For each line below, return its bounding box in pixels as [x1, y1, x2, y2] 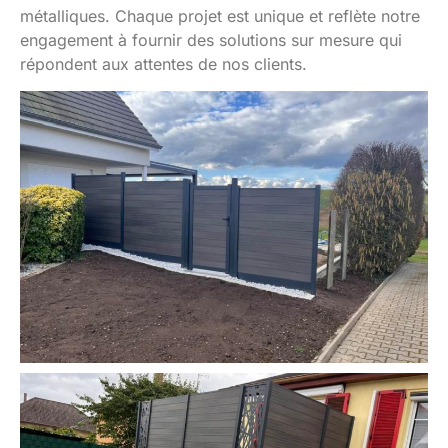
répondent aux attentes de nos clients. [20, 54, 307, 75]
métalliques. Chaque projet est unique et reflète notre [20, 6, 420, 27]
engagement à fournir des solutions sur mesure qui [20, 30, 402, 51]
